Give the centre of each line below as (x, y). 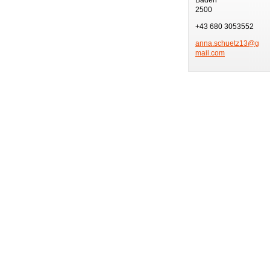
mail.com (210, 53)
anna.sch (210, 43)
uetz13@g (242, 43)
